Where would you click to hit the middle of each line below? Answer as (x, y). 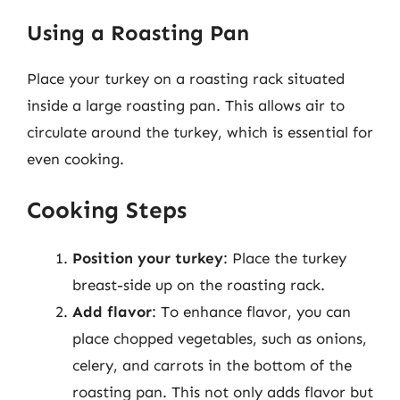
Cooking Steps (107, 210)
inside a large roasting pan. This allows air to (186, 105)
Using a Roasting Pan (138, 32)
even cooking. (75, 158)
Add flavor (112, 312)
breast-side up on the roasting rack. (199, 285)
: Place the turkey (285, 258)
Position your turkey (148, 258)
